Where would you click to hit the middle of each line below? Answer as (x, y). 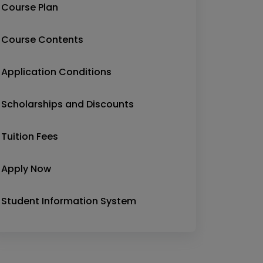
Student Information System (69, 201)
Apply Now (26, 169)
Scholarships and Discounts (68, 104)
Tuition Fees (30, 136)
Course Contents (42, 40)
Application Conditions (56, 72)
